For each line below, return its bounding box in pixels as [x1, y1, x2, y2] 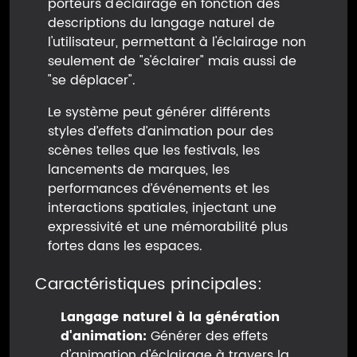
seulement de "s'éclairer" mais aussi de [48, 51, 296, 73]
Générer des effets [147, 326, 268, 347]
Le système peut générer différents [48, 102, 270, 124]
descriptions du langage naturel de [48, 13, 275, 34]
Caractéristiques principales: [35, 272, 262, 299]
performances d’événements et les [48, 178, 269, 200]
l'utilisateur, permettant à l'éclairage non [48, 32, 306, 53]
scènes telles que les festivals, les [48, 140, 260, 162]
